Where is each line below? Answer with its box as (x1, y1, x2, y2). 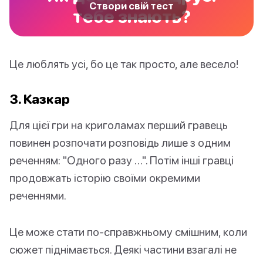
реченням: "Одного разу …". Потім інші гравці (9, 153, 234, 167)
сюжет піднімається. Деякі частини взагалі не (9, 242, 237, 257)
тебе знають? (72, 6, 191, 27)
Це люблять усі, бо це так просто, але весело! (9, 57, 238, 71)
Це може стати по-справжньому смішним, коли (9, 225, 247, 239)
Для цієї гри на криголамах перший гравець (9, 118, 228, 132)
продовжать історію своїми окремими (9, 171, 200, 185)
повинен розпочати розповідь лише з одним (9, 136, 231, 150)
